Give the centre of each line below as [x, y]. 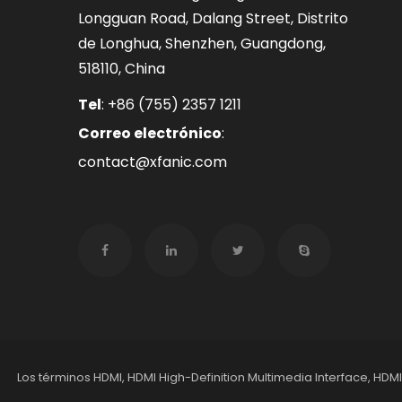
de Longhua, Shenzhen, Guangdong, [202, 44]
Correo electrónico [150, 134]
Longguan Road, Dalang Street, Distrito [213, 19]
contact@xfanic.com [153, 162]
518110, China [122, 69]
